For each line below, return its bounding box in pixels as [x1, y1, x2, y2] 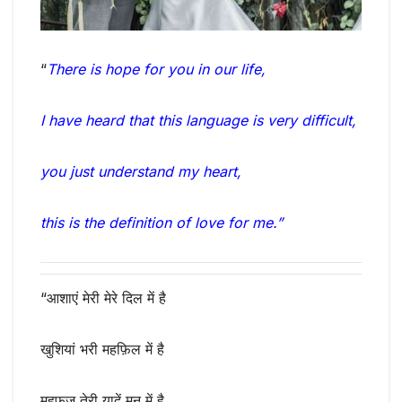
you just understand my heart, [40, 162, 241, 180]
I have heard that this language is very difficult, [40, 110, 356, 129]
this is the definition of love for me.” [40, 213, 283, 232]
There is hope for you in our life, [47, 59, 266, 78]
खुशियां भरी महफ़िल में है [40, 340, 164, 359]
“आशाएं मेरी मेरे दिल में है [40, 289, 166, 308]
